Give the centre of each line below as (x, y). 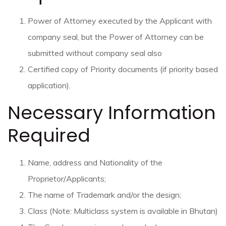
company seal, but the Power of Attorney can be (116, 37)
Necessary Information (112, 113)
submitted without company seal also (95, 53)
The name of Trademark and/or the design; (105, 195)
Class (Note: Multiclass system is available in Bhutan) (123, 211)
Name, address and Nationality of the (95, 163)
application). (49, 86)
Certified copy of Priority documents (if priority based (123, 69)
